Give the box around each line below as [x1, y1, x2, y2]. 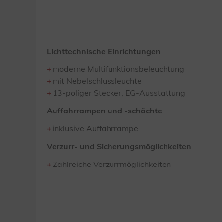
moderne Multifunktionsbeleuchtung [53, 64, 184, 74]
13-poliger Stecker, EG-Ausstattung [53, 88, 185, 98]
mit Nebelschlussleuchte [53, 76, 142, 86]
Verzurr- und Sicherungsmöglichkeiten [47, 141, 191, 151]
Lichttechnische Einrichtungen [47, 46, 161, 56]
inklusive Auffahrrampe [53, 123, 138, 133]
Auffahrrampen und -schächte [47, 106, 162, 115]
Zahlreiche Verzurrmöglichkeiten [53, 159, 171, 169]
